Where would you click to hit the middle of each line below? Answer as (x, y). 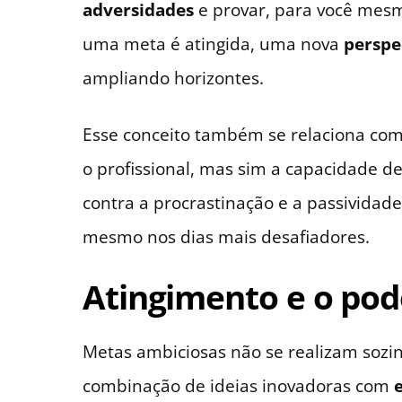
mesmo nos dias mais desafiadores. (226, 236)
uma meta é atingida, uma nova (213, 43)
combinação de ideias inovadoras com (238, 385)
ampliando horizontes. (173, 77)
